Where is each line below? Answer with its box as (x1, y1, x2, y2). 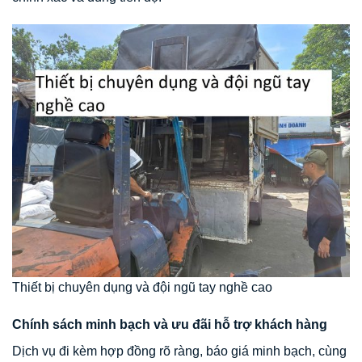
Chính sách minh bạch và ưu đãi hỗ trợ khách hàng (12, 318, 327, 331)
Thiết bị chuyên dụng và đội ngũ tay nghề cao (12, 280, 272, 295)
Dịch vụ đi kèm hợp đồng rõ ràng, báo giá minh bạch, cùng (12, 344, 347, 358)
